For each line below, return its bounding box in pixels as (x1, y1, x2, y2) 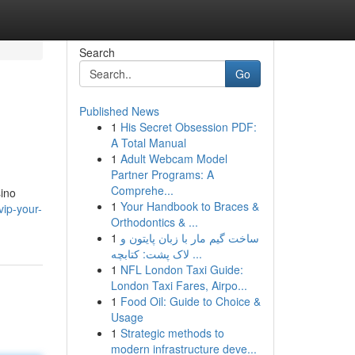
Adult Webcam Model (120, 151, 227, 166)
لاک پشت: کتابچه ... (189, 246, 202, 261)
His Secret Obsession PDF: (120, 119, 257, 135)
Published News (78, 103, 159, 119)
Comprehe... (110, 182, 174, 198)
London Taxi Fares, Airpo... (110, 277, 247, 293)
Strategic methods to (120, 325, 224, 341)
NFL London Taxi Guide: (120, 261, 243, 277)
